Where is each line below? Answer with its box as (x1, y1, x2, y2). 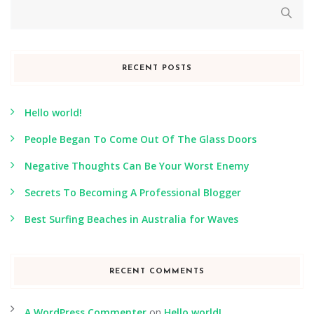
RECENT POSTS (122, 64, 192, 72)
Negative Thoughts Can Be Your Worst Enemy (25, 158, 250, 172)
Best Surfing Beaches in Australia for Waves (25, 212, 238, 226)
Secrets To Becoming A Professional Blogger (25, 185, 241, 199)
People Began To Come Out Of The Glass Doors (25, 132, 257, 146)
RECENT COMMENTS (109, 267, 205, 275)
